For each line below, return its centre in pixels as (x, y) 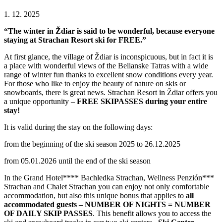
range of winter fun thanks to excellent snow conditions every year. (109, 74)
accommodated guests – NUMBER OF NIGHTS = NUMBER (107, 204)
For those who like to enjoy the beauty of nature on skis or (95, 83)
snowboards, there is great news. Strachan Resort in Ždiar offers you (111, 92)
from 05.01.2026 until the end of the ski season (77, 161)
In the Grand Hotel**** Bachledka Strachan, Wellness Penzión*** (109, 177)
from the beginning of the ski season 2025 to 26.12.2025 (92, 144)
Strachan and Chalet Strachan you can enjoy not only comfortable (107, 186)
